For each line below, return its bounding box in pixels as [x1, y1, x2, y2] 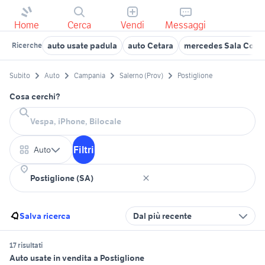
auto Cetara [128, 40, 173, 51]
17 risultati [9, 241, 43, 250]
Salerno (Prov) [119, 71, 163, 80]
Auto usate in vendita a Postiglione [9, 253, 144, 264]
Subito [9, 71, 30, 80]
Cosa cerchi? [9, 91, 60, 102]
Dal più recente [133, 211, 192, 222]
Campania [74, 71, 105, 80]
